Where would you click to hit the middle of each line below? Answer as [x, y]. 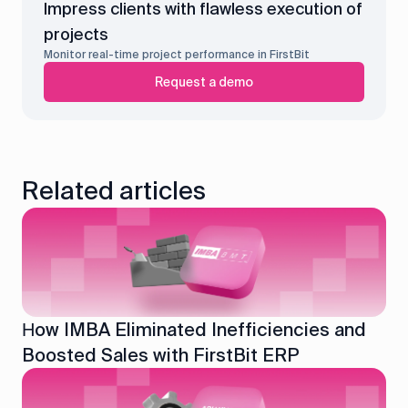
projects [76, 35]
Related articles [114, 191]
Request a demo [204, 82]
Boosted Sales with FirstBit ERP [161, 355]
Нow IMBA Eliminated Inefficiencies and [194, 330]
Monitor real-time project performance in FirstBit [177, 55]
